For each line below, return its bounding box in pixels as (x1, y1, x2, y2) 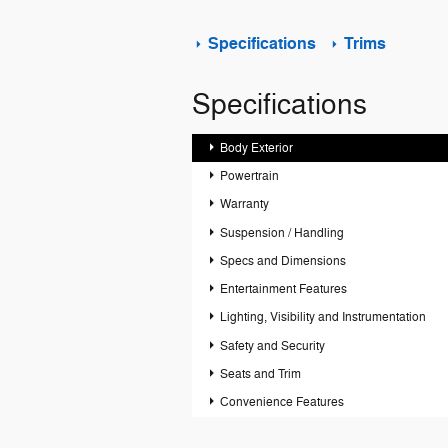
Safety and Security (220, 337, 326, 354)
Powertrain (220, 168, 280, 185)
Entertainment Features (220, 281, 348, 298)
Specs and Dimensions (220, 252, 347, 269)
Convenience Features (220, 394, 345, 411)
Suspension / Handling (220, 224, 345, 241)
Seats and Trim (220, 365, 302, 382)
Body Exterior (220, 139, 294, 156)
